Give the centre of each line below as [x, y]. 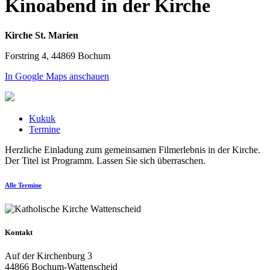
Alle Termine [23, 185]
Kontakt [19, 232]
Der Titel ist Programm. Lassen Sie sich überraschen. [105, 160]
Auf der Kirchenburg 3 [49, 256]
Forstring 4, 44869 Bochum [58, 55]
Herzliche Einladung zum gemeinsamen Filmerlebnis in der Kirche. [133, 149]
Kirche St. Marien [42, 35]
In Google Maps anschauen [57, 76]
